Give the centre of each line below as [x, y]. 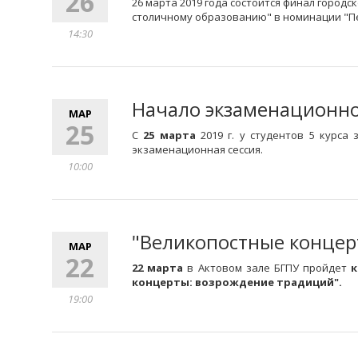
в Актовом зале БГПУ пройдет [267, 268]
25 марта [169, 135]
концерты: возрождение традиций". [238, 282]
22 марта [158, 268]
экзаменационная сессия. [197, 149]
